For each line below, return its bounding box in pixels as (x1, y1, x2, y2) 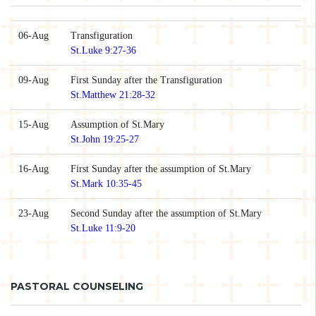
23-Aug (18, 208, 49, 219)
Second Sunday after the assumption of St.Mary (70, 208, 262, 219)
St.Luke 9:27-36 (70, 45, 136, 56)
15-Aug (18, 119, 49, 130)
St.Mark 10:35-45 (70, 178, 142, 190)
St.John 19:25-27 (70, 134, 139, 145)
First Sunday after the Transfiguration (70, 75, 222, 86)
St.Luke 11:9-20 (70, 223, 135, 234)
